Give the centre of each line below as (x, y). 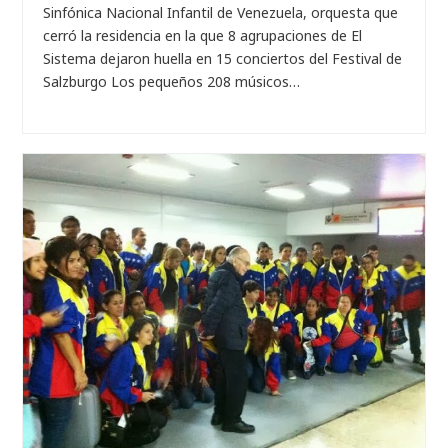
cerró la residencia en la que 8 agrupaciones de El (203, 35)
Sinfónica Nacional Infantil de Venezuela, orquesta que (221, 12)
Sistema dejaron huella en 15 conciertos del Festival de (223, 58)
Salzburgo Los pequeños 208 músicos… (172, 81)
